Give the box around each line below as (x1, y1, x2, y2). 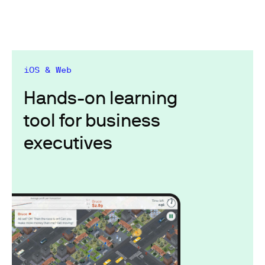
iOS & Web (24, 65, 72, 75)
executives (24, 131, 112, 153)
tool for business (24, 109, 160, 131)
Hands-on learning (24, 86, 177, 108)
